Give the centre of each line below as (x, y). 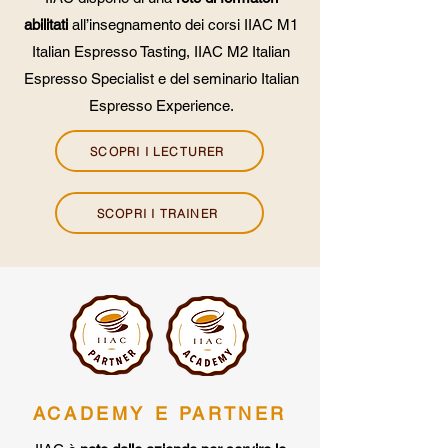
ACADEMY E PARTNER (160, 413)
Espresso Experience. (161, 105)
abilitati (46, 24)
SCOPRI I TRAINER (157, 213)
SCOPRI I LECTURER (157, 151)
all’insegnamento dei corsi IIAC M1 (183, 24)
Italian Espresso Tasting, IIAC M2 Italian (161, 51)
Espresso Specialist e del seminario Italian (161, 78)
